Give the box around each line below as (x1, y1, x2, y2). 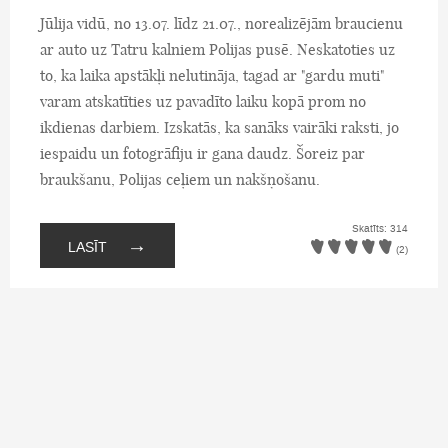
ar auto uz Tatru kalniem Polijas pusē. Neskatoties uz (40, 39, 395, 59)
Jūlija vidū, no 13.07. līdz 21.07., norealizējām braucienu (40, 13, 403, 33)
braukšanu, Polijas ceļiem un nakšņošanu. (40, 169, 320, 189)
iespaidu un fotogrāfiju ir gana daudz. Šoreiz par (40, 143, 365, 163)
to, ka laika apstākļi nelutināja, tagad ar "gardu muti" (40, 65, 384, 85)
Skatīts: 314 (352, 222, 408, 235)
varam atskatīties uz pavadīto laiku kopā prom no (40, 91, 366, 111)
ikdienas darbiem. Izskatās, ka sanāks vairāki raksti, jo (40, 117, 399, 137)
